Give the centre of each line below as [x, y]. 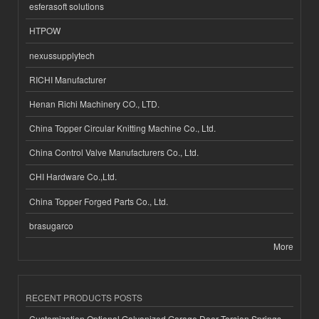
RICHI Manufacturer [68, 79]
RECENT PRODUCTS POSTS [84, 298]
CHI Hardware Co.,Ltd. [73, 177]
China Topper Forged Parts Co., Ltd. [99, 201]
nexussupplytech [62, 55]
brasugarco [51, 225]
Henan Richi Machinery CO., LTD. [94, 103]
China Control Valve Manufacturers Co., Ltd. [114, 152]
